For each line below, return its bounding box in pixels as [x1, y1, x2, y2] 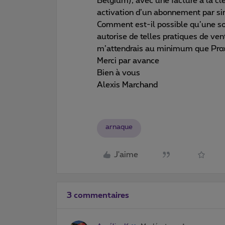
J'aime [114, 151, 138, 159]
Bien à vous [97, 68, 140, 77]
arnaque [105, 123, 133, 131]
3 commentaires [67, 191, 129, 199]
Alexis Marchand [97, 80, 158, 89]
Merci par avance [97, 56, 159, 65]
